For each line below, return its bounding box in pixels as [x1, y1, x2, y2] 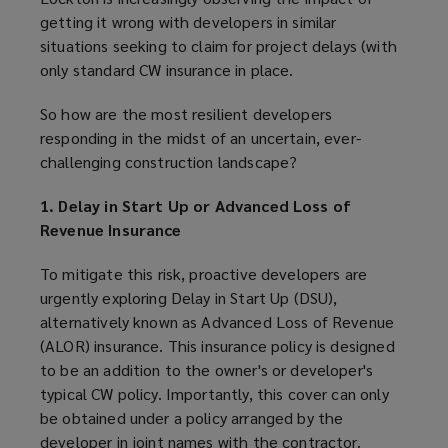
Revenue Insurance [40, 219, 182, 241]
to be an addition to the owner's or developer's [40, 359, 374, 381]
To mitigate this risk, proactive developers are [40, 263, 368, 285]
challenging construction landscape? [40, 151, 298, 173]
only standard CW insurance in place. [40, 59, 294, 81]
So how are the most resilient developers [40, 103, 333, 125]
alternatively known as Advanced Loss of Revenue [40, 311, 395, 333]
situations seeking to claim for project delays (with [40, 35, 397, 57]
